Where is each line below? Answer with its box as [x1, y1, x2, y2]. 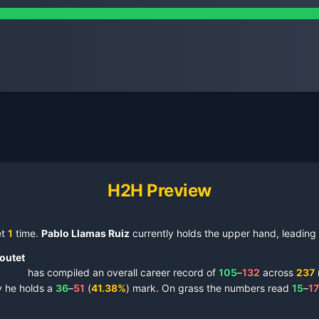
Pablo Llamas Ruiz [41, 227, 130, 239]
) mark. [126, 282, 159, 294]
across [260, 266, 293, 278]
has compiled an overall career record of [28, 266, 216, 278]
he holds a [2, 282, 53, 294]
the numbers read [204, 282, 289, 294]
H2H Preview [108, 180, 211, 201]
